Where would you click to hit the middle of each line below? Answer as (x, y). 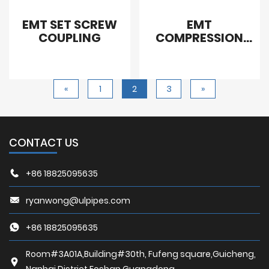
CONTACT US (44, 143)
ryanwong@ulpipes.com (78, 200)
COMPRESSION (200, 38)
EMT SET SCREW (69, 24)
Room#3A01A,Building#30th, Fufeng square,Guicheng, (141, 254)
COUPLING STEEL (199, 51)
